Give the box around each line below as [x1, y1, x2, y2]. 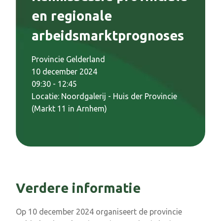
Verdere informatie [16, 180, 141, 195]
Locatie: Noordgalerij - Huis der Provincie [32, 91, 177, 101]
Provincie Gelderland [32, 54, 105, 64]
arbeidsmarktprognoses [32, 28, 184, 43]
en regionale [32, 8, 112, 23]
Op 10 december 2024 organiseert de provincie [16, 207, 182, 216]
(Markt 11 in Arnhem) [32, 104, 107, 113]
